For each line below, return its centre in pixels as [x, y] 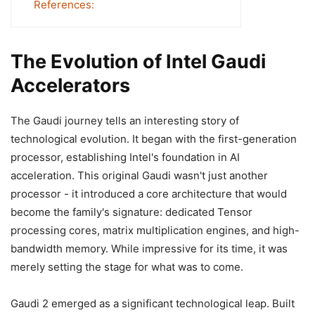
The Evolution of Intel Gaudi [138, 61]
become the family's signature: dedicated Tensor [131, 212]
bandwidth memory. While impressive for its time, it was [149, 248]
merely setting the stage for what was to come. [127, 266]
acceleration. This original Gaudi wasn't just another [139, 175]
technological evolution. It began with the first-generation [154, 139]
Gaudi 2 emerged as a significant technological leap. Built [153, 303]
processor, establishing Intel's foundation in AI [125, 157]
